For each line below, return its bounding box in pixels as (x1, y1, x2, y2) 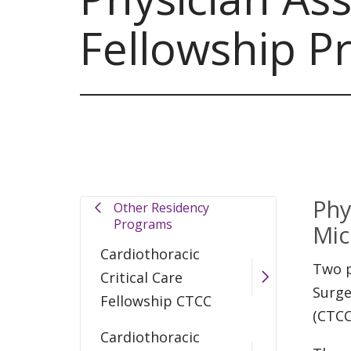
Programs (113, 215, 172, 233)
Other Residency (113, 198, 209, 216)
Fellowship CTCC (100, 291, 212, 310)
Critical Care (100, 267, 183, 287)
